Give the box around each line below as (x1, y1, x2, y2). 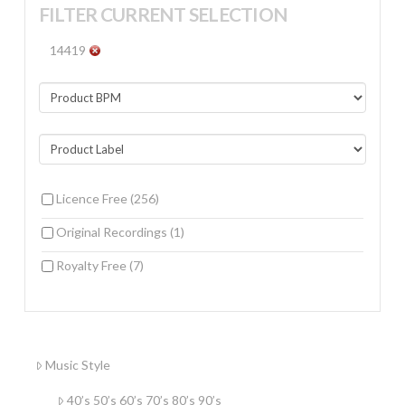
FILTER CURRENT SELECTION (38, 2, 288, 25)
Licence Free (55, 191, 130, 207)
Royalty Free (55, 258, 129, 274)
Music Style (44, 357, 110, 373)
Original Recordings (55, 224, 170, 240)
